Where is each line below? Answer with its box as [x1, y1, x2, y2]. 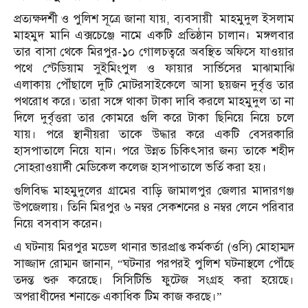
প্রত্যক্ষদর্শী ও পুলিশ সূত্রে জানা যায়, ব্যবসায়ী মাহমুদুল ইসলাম [14, 12, 294, 27]
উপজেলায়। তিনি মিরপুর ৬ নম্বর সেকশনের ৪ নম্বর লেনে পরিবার [14, 200, 294, 215]
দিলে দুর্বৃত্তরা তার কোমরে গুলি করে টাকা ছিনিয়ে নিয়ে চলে [14, 111, 294, 126]
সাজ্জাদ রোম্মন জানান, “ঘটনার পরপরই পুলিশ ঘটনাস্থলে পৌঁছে [14, 256, 294, 272]
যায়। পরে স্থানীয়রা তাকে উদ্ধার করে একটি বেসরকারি [14, 127, 294, 142]
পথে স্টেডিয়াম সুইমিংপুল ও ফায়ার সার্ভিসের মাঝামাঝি [14, 61, 294, 76]
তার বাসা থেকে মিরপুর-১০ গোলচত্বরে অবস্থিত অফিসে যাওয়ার [14, 45, 294, 60]
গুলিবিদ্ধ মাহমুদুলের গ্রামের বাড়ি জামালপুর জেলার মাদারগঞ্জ [14, 184, 294, 199]
